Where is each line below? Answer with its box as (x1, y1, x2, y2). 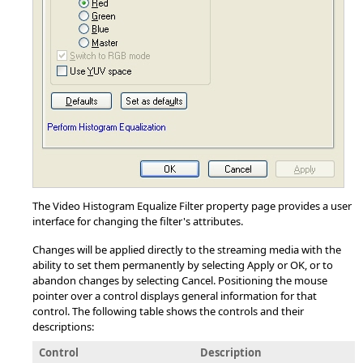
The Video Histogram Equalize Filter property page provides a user (32, 199, 352, 213)
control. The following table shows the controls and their (32, 304, 304, 318)
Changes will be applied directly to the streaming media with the (32, 242, 341, 257)
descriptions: (32, 319, 94, 334)
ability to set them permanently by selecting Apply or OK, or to (32, 258, 333, 272)
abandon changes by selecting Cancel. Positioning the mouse (32, 273, 327, 288)
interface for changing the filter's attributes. (32, 214, 243, 228)
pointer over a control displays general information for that (32, 288, 317, 303)
